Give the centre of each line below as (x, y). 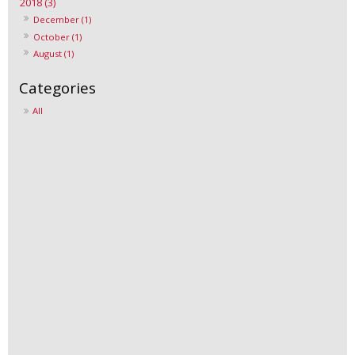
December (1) (63, 20)
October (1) (58, 36)
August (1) (54, 54)
